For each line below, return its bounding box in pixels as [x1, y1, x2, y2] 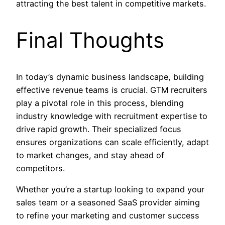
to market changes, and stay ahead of [16, 150, 164, 160]
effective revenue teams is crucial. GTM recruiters [16, 84, 207, 95]
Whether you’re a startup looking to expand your [16, 184, 204, 194]
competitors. [16, 163, 65, 173]
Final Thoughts [16, 27, 164, 53]
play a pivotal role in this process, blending [16, 97, 184, 108]
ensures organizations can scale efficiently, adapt [16, 137, 209, 147]
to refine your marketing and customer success [16, 210, 199, 220]
